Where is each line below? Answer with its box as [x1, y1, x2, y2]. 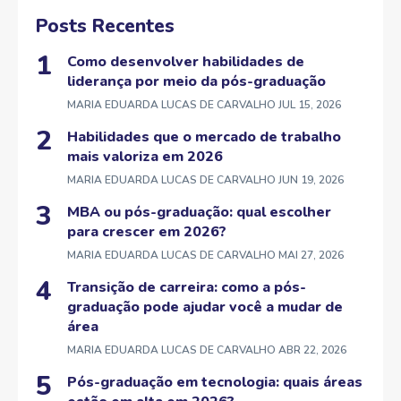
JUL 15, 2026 [276, 98, 341, 113]
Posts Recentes [36, 13, 175, 39]
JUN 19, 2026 [276, 173, 344, 188]
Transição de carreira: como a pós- [67, 277, 306, 298]
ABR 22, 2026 [276, 343, 346, 358]
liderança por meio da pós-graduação [67, 72, 326, 92]
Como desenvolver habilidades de [67, 52, 304, 73]
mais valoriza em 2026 [67, 147, 223, 167]
